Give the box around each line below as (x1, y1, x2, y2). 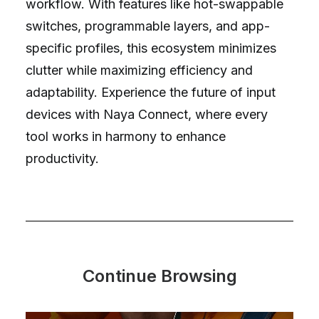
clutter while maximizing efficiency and (26, 63, 253, 78)
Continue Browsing (82, 266, 237, 286)
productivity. (26, 151, 99, 166)
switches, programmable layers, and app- (26, 19, 270, 33)
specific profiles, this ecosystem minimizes (26, 41, 276, 56)
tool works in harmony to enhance (26, 129, 226, 144)
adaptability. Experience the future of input (26, 85, 276, 100)
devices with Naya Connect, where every (26, 107, 268, 122)
